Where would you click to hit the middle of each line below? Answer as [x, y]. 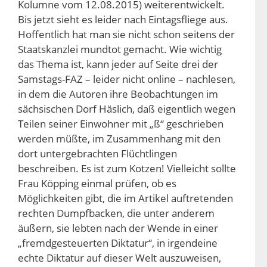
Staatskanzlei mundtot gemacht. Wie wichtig [120, 49]
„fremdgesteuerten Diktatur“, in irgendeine [118, 243]
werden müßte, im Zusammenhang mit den [119, 139]
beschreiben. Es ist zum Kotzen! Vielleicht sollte [127, 169]
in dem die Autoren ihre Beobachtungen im [118, 94]
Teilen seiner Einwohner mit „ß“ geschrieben [121, 124]
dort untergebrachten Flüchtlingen [97, 154]
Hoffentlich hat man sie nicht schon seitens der [126, 35]
